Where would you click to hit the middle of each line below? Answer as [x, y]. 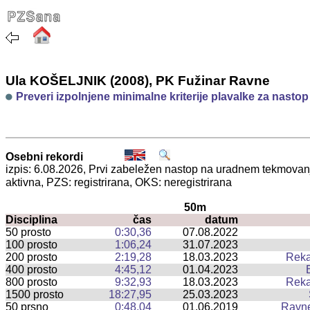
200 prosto [31, 257]
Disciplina [31, 219]
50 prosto [28, 232]
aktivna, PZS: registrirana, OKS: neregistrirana [119, 182]
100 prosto [31, 244]
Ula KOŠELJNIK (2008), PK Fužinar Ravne [138, 81]
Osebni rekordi [44, 156]
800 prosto [31, 282]
